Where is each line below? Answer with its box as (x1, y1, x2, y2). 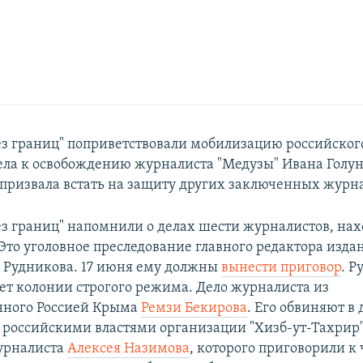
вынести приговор (221, 259, 342, 275)
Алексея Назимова (67, 340, 190, 357)
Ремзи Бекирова (141, 300, 248, 316)
